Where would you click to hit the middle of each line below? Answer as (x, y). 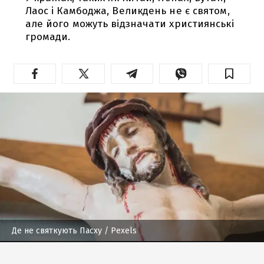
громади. (48, 37)
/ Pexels (119, 230)
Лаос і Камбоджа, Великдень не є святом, (127, 11)
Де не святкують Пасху (57, 230)
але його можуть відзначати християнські (129, 24)
